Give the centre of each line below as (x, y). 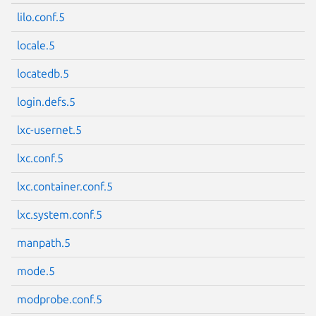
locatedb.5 (43, 73)
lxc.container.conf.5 (65, 186)
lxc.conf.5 (40, 158)
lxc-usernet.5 (49, 129)
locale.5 (36, 45)
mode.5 (36, 271)
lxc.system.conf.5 (60, 214)
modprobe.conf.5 (60, 299)
